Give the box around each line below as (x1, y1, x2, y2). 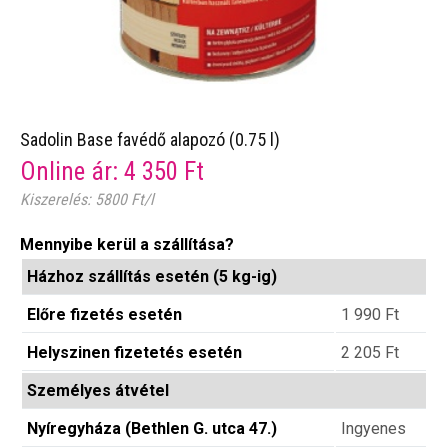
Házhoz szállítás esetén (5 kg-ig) (27, 267, 277, 287)
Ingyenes (341, 419, 406, 439)
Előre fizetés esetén (27, 305, 182, 325)
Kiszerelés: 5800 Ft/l (20, 190, 154, 210)
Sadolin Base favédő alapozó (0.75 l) (20, 129, 280, 151)
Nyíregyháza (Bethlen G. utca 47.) (27, 419, 277, 439)
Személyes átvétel (27, 381, 169, 401)
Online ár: (20, 157, 124, 187)
